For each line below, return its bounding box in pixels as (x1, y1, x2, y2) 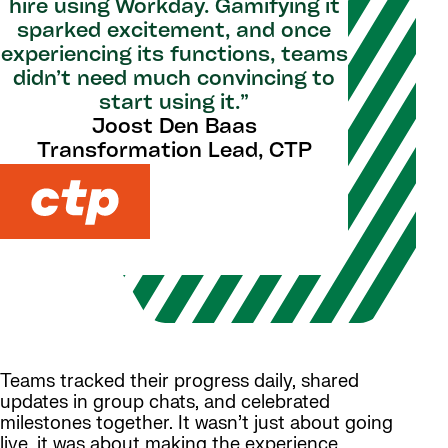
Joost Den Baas (91, 117, 257, 138)
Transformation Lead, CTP (36, 141, 312, 162)
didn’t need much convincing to (13, 69, 335, 90)
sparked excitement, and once (17, 21, 331, 42)
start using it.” (99, 93, 249, 114)
